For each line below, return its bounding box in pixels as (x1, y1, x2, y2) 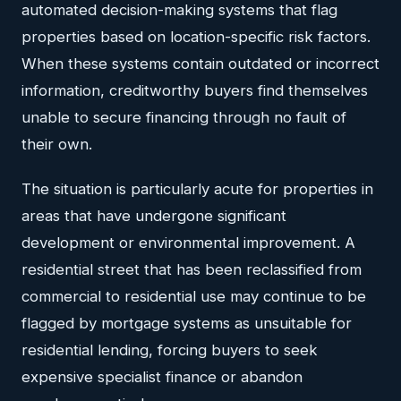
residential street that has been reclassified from (21, 260, 362, 278)
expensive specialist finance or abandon (21, 367, 303, 386)
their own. (21, 134, 92, 153)
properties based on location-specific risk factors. (21, 27, 371, 46)
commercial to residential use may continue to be (21, 286, 366, 305)
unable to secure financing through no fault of (21, 107, 346, 126)
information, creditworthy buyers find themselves (21, 81, 368, 99)
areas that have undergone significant (21, 206, 286, 225)
